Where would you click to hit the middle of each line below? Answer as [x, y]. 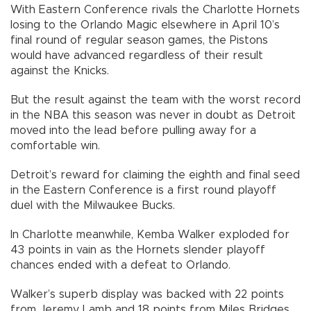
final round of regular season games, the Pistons [139, 41]
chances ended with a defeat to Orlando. [120, 266]
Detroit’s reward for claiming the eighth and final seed [155, 175]
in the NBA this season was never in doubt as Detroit [153, 116]
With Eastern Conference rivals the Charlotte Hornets [155, 10]
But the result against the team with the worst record [155, 100]
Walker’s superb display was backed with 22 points [147, 295]
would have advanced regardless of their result [137, 56]
